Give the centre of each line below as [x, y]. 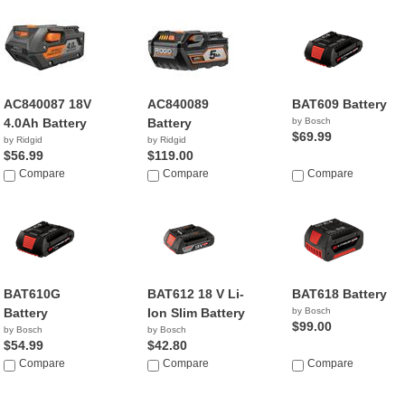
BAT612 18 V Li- [196, 294]
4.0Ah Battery [45, 123]
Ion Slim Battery [197, 313]
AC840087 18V [47, 104]
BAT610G [32, 294]
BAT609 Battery [339, 104]
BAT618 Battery [339, 294]
